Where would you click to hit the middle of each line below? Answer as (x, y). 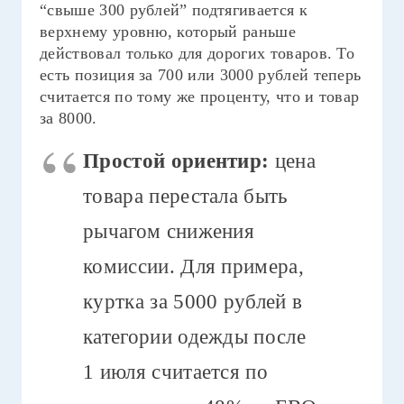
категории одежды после (195, 336)
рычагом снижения (169, 231)
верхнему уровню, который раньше (168, 32)
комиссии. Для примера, (194, 266)
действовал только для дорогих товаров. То (197, 53)
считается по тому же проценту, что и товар (200, 96)
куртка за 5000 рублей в (193, 301)
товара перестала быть (185, 196)
